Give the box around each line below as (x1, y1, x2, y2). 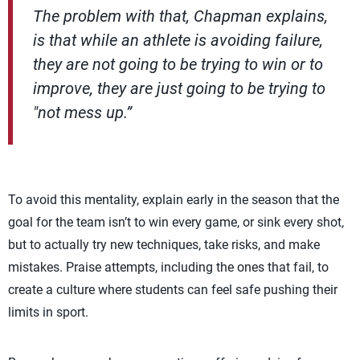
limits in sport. (8, 305, 88, 320)
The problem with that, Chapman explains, (33, 6, 328, 26)
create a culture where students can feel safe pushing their (8, 282, 337, 297)
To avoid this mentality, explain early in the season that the (8, 192, 339, 207)
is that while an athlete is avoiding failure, (33, 31, 323, 50)
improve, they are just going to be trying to (33, 79, 325, 98)
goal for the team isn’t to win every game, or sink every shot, (8, 215, 344, 230)
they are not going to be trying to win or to (33, 55, 323, 74)
